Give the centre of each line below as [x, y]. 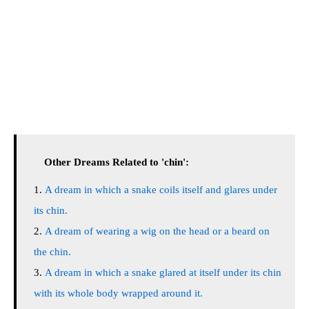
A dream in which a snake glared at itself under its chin [163, 272]
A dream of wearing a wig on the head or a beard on [157, 231]
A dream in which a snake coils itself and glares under [161, 190]
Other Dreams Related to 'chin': [117, 162]
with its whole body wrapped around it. [118, 293]
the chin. [52, 252]
